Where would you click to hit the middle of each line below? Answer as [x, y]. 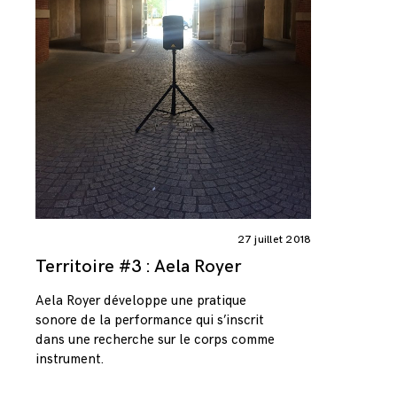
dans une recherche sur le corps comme [155, 339]
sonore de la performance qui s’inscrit [150, 320]
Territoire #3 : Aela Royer [138, 267]
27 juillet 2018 [274, 240]
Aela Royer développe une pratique [141, 300]
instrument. [70, 359]
